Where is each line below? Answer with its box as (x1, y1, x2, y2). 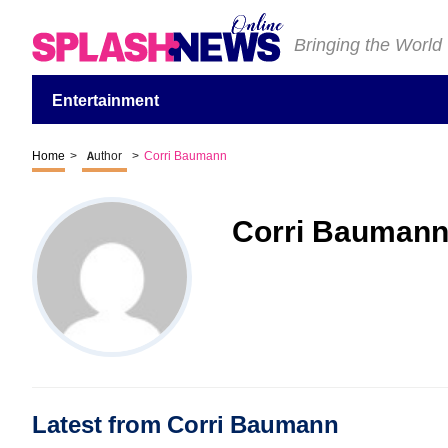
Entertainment (52, 91, 159, 110)
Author (87, 149, 122, 163)
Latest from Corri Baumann (32, 411, 339, 439)
